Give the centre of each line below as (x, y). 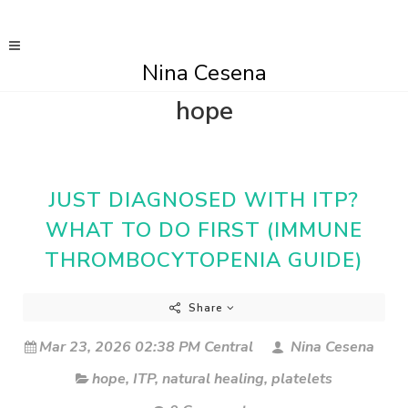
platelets (302, 379)
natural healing (213, 379)
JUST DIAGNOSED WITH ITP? (204, 200)
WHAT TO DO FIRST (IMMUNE (204, 230)
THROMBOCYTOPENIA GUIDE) (204, 260)
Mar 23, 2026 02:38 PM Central (146, 347)
